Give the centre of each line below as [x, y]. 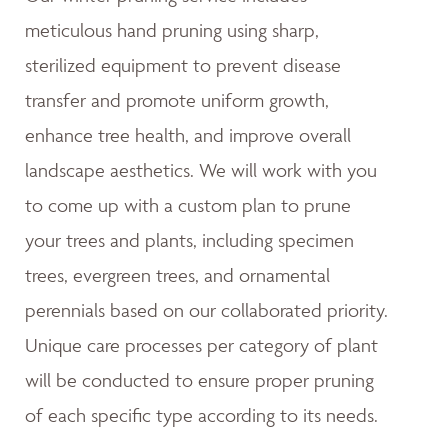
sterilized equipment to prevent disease [183, 65]
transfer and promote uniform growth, [177, 100]
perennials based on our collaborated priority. [206, 310]
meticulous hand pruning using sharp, [172, 30]
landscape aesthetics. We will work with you [201, 170]
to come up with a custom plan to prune [188, 205]
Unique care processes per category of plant [201, 345]
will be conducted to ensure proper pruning [199, 380]
